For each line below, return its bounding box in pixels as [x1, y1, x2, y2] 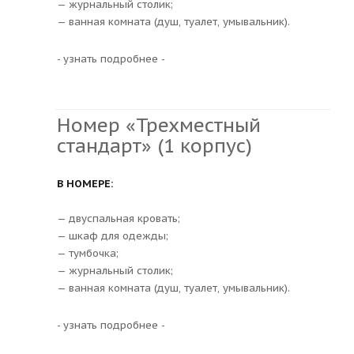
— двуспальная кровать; [57, 211, 180, 225]
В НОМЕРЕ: [57, 176, 113, 190]
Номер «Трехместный [57, 112, 261, 137]
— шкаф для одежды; [57, 228, 168, 243]
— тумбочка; [57, 246, 119, 260]
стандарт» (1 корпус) [57, 133, 252, 158]
